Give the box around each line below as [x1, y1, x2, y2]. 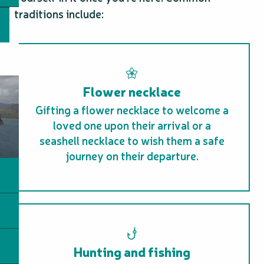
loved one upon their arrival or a [53, 117, 211, 133]
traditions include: [14, 6, 104, 21]
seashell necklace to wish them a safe [39, 133, 225, 148]
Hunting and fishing [74, 242, 190, 260]
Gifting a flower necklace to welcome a [35, 102, 229, 117]
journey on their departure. [65, 148, 199, 163]
